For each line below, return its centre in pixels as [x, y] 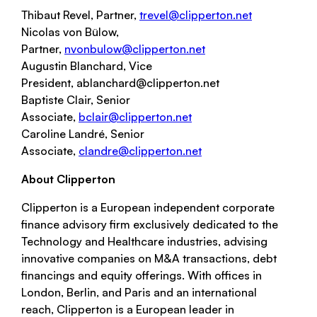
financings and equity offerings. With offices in [142, 275]
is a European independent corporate [176, 207]
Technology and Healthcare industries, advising [144, 241]
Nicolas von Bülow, [70, 32]
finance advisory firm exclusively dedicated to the [150, 224]
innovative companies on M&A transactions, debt [149, 258]
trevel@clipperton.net [196, 15]
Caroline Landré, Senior [83, 134]
